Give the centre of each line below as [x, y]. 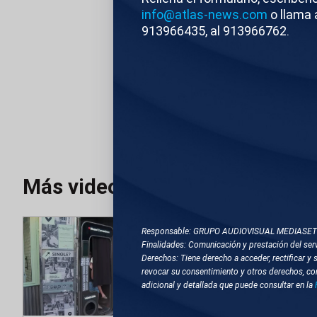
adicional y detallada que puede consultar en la [228, 285]
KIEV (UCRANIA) [245, 85]
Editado [165, 302]
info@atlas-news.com [204, 14]
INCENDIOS [234, 123]
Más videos [76, 186]
